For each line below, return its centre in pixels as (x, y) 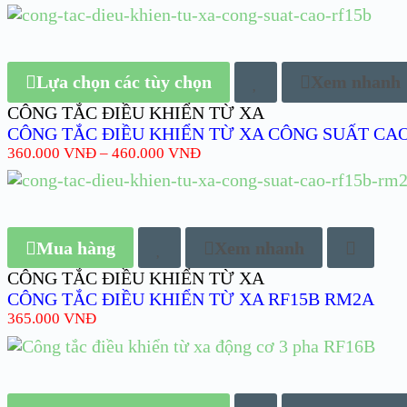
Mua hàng (76, 248)
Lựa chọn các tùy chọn (124, 82)
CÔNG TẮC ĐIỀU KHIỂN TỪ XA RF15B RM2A (191, 299)
